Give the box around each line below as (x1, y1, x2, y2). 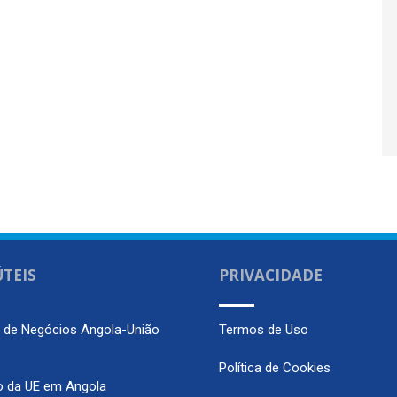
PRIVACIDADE (218, 265, 323, 285)
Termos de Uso (218, 321, 308, 338)
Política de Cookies (218, 360, 331, 376)
